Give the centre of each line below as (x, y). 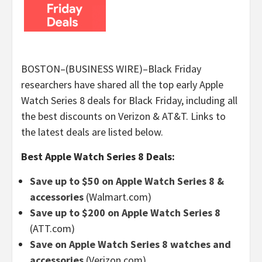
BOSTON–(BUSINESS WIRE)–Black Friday (111, 69)
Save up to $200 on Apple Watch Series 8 (125, 213)
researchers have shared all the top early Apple (122, 85)
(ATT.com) (52, 228)
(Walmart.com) (118, 197)
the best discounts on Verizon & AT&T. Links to (123, 116)
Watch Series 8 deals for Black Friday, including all (129, 100)
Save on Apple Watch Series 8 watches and (130, 244)
